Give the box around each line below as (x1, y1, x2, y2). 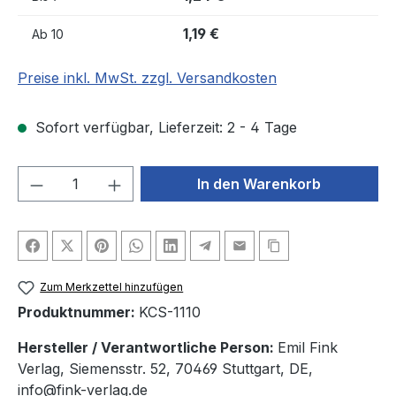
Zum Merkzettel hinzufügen (40, 280, 184, 294)
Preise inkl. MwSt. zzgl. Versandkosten (18, 69, 277, 88)
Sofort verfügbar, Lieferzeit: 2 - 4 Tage (31, 118, 297, 137)
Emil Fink (278, 339, 338, 357)
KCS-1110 (139, 303, 201, 322)
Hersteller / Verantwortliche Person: (18, 339, 278, 357)
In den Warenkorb (197, 175, 322, 194)
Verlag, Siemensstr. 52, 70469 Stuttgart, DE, (18, 360, 313, 378)
